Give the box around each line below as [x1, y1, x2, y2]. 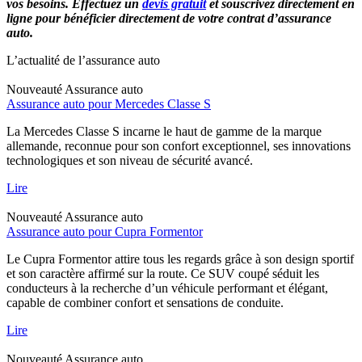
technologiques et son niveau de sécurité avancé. [6, 153, 253, 167]
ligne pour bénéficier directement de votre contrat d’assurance [6, 11, 331, 25]
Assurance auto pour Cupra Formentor [6, 224, 203, 238]
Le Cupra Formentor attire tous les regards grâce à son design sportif [6, 251, 354, 266]
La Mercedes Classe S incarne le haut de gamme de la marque [6, 124, 322, 138]
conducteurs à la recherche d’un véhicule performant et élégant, [6, 280, 328, 295]
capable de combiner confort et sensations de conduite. [6, 295, 284, 309]
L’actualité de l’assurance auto [6, 53, 160, 67]
